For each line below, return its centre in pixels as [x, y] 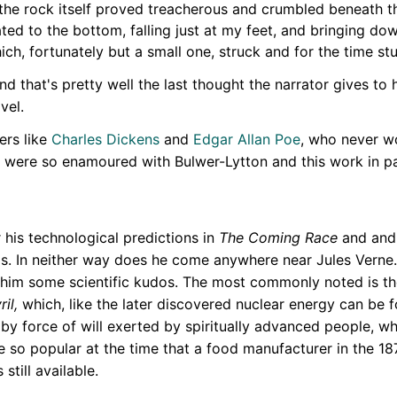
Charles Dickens [105, 140]
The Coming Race [278, 238]
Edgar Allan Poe [247, 140]
